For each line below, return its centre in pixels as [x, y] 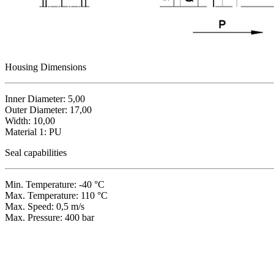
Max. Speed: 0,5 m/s [45, 206]
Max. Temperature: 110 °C [56, 195]
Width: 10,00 [30, 120]
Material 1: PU [33, 131]
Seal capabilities [36, 152]
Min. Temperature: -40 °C [55, 184]
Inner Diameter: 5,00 [45, 98]
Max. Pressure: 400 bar [50, 217]
